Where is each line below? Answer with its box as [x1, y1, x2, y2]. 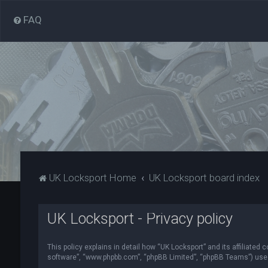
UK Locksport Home [48, 172, 136, 184]
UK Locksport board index [149, 172, 260, 184]
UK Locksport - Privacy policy [47, 210, 233, 227]
